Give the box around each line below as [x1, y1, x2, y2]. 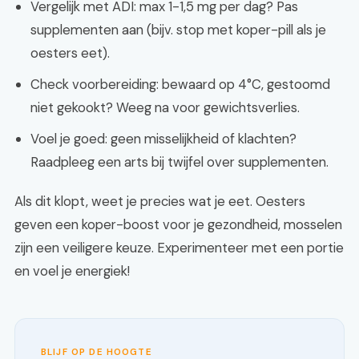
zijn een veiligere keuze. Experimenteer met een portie [14, 239, 344, 256]
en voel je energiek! [14, 262, 130, 280]
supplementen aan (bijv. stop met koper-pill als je [30, 21, 326, 38]
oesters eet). [30, 44, 110, 62]
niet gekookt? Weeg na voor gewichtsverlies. [30, 99, 300, 116]
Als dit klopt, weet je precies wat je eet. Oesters [14, 192, 305, 210]
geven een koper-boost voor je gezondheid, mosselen [14, 216, 342, 233]
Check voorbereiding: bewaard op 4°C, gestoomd [30, 75, 330, 93]
